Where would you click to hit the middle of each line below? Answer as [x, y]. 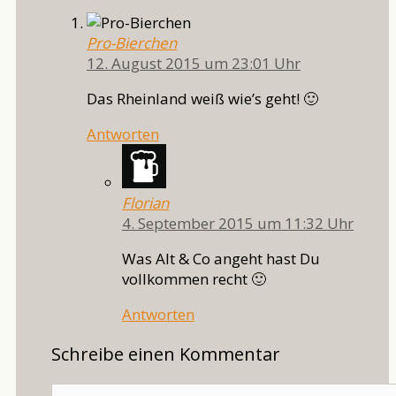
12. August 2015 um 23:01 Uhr [194, 64]
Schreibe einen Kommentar [166, 354]
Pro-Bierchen [132, 43]
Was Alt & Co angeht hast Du [221, 259]
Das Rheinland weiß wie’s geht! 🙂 [202, 99]
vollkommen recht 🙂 [194, 279]
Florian [145, 203]
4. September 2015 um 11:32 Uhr [238, 224]
